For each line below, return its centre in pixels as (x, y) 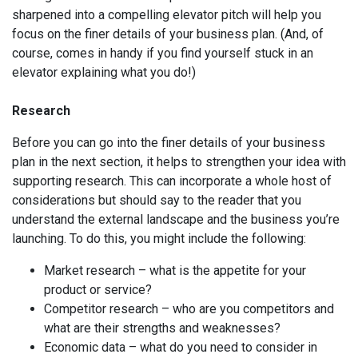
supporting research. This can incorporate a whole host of (172, 181)
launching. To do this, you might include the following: (159, 239)
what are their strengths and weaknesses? (162, 328)
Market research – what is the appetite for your (175, 270)
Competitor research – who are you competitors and (189, 309)
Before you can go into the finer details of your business (169, 143)
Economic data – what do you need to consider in (181, 347)
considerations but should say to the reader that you (157, 200)
